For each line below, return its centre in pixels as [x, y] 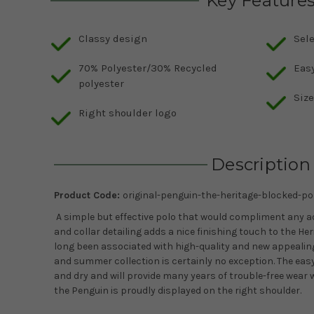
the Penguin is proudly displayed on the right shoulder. [178, 291]
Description [261, 165]
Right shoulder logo [128, 113]
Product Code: [88, 196]
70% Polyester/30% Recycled [148, 68]
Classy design [113, 39]
